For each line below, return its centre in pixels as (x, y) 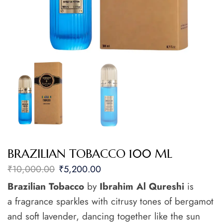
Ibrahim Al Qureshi (143, 187)
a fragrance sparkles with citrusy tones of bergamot (111, 202)
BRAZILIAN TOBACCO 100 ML (90, 154)
